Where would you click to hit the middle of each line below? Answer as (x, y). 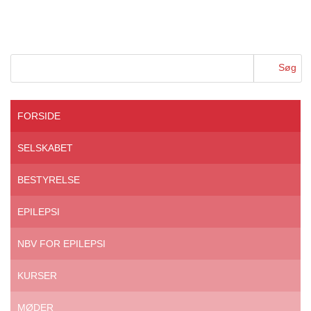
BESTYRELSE (49, 180)
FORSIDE (39, 116)
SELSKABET (45, 148)
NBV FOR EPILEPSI (61, 244)
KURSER (37, 276)
